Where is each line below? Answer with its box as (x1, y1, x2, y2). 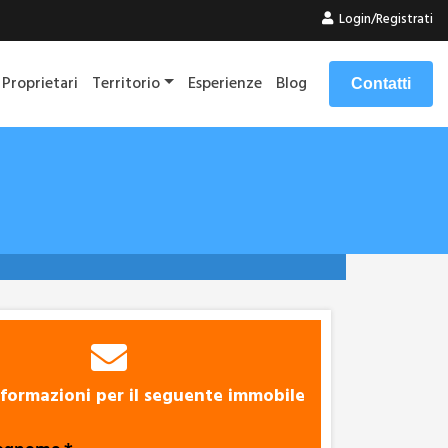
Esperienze (188, 71, 262, 97)
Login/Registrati (336, 9, 433, 30)
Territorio (92, 71, 161, 97)
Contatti (351, 75, 411, 92)
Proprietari (2, 71, 79, 97)
